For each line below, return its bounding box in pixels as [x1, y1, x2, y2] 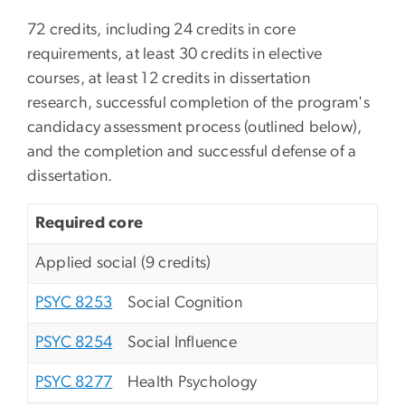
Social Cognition [127, 295, 242, 312]
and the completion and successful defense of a [27, 144, 357, 161]
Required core [35, 215, 144, 232]
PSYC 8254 [35, 334, 113, 352]
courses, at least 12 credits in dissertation [27, 71, 310, 88]
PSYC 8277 [35, 374, 113, 391]
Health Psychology [127, 374, 258, 391]
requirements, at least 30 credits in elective [27, 46, 323, 63]
